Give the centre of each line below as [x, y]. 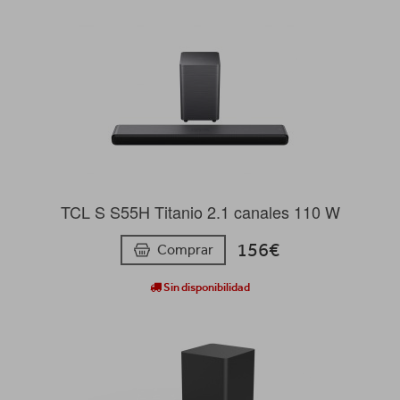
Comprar [185, 250]
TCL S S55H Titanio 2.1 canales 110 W [200, 211]
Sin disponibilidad [206, 287]
